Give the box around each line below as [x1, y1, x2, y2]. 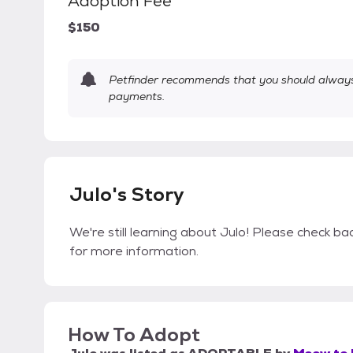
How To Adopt [68, 322, 200, 347]
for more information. [69, 243, 199, 260]
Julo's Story [69, 182, 184, 207]
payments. [109, 89, 165, 104]
